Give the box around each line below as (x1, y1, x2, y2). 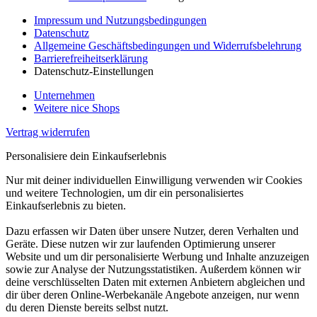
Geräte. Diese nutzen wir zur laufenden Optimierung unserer (6, 237, 275, 250)
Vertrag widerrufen (6, 125, 90, 138)
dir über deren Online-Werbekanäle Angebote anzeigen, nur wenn (6, 288, 299, 301)
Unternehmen (34, 88, 95, 101)
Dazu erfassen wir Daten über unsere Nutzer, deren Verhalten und (6, 224, 299, 237)
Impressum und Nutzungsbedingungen (34, 13, 207, 26)
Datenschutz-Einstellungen (34, 64, 154, 77)
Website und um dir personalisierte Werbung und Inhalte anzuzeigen (6, 250, 309, 263)
